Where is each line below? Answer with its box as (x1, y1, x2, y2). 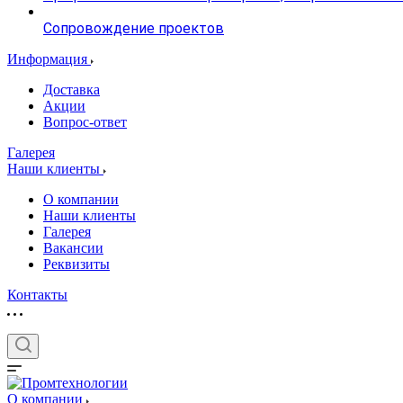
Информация (7, 51, 91, 67)
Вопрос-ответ (43, 114, 127, 130)
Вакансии (43, 240, 103, 255)
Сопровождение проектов (43, 20, 224, 37)
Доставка (43, 82, 100, 97)
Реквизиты (43, 256, 110, 272)
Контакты (7, 287, 67, 302)
